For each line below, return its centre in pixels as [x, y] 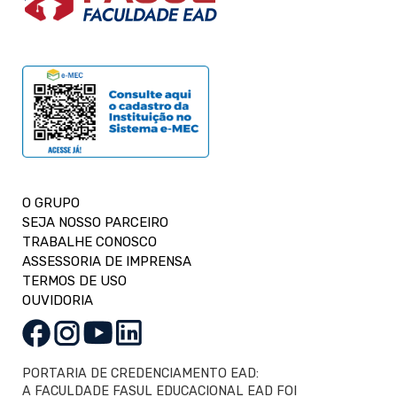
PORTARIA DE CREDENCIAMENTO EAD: [140, 373]
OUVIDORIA [58, 300]
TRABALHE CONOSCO [90, 241]
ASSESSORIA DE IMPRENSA [107, 261]
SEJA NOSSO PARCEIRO [95, 222]
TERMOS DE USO [74, 280]
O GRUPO [51, 202]
